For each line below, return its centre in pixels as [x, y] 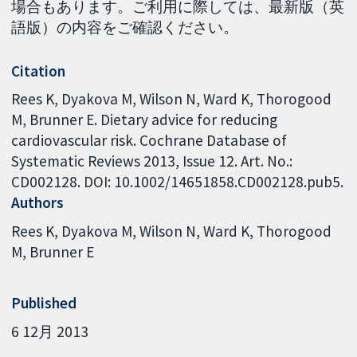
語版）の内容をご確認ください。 [125, 27]
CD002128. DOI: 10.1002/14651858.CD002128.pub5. [178, 182]
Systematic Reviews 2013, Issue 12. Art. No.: [152, 161]
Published [44, 303]
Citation [39, 71]
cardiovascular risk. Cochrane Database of [149, 141]
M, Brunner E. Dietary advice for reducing [145, 120]
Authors [38, 203]
